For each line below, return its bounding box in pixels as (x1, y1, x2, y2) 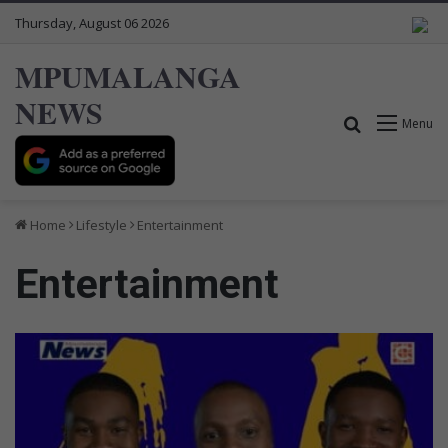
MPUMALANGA (15, 54, 241, 98)
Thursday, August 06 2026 (15, 14, 169, 32)
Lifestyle (76, 215, 127, 234)
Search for (362, 111, 440, 134)
